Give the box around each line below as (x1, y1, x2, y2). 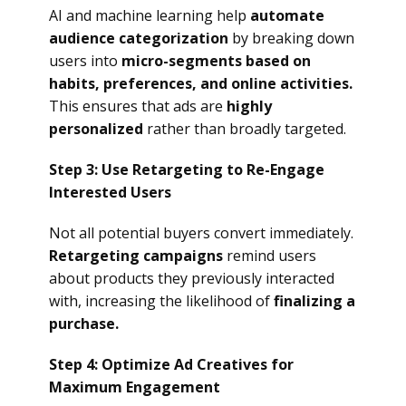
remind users (223, 246, 316, 266)
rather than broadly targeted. (143, 119, 346, 139)
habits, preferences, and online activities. (49, 73, 353, 93)
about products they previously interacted (49, 268, 334, 288)
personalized (49, 119, 143, 139)
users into (49, 51, 121, 71)
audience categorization (49, 28, 228, 48)
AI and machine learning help (49, 5, 250, 25)
